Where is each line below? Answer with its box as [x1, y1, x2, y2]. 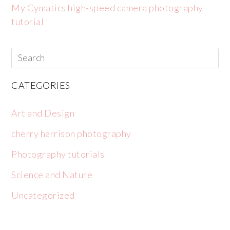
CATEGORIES [11, 80, 70, 91]
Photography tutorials [11, 148, 105, 160]
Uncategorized [11, 189, 75, 201]
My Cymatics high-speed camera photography [11, 2, 203, 14]
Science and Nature [11, 169, 93, 181]
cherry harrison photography [11, 128, 131, 140]
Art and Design [11, 107, 75, 119]
